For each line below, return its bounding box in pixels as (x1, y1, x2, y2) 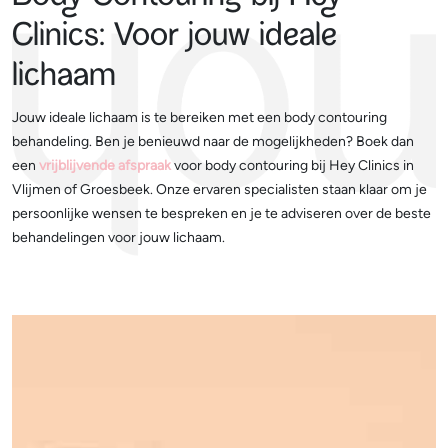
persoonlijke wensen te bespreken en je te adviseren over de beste (12, 205, 431, 222)
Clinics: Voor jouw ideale (12, 19, 337, 57)
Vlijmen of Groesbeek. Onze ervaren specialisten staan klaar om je (12, 181, 427, 198)
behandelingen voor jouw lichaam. (12, 229, 225, 246)
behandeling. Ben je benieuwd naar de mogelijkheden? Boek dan (12, 133, 414, 150)
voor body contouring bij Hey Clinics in (171, 157, 414, 174)
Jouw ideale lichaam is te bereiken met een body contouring (12, 109, 387, 126)
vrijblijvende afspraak (39, 157, 171, 174)
